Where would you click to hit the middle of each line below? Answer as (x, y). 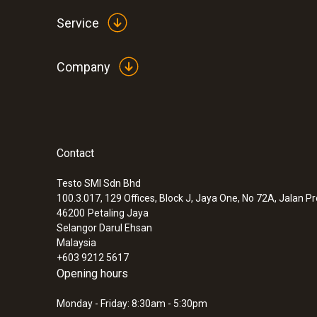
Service (78, 23)
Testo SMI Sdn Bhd (99, 183)
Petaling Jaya (118, 213)
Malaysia (76, 243)
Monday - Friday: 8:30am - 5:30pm (132, 304)
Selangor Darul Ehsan (104, 228)
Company (83, 67)
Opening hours (92, 273)
